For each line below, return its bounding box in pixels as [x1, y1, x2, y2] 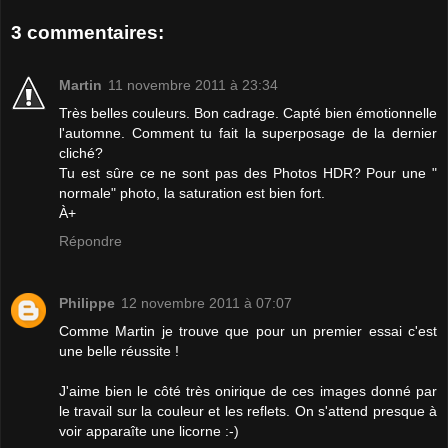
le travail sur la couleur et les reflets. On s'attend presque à [59, 402, 437, 419]
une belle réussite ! [59, 342, 179, 359]
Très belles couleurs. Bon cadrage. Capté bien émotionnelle [59, 104, 437, 121]
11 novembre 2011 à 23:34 [108, 76, 278, 93]
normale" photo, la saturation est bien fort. [59, 184, 325, 201]
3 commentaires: [11, 22, 164, 44]
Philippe [59, 294, 115, 311]
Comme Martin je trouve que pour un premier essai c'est [59, 322, 437, 339]
